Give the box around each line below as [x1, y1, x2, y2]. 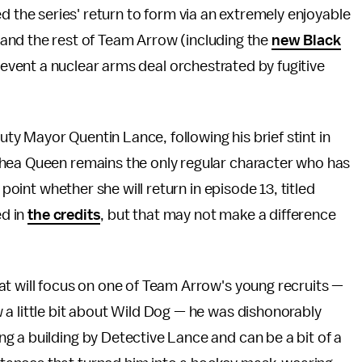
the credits [27, 207, 101, 223]
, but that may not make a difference [100, 207, 336, 223]
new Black [271, 32, 341, 48]
